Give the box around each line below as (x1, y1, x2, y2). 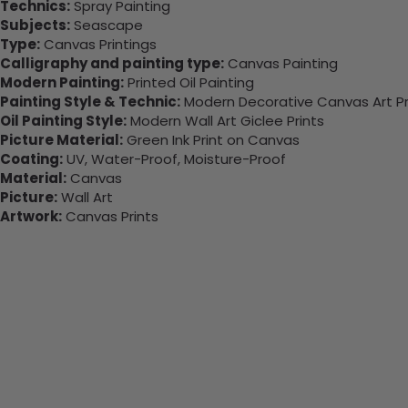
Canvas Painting (224, 54, 338, 74)
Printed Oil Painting (124, 73, 254, 93)
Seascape (70, 15, 143, 36)
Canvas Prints (62, 207, 158, 227)
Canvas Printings (40, 35, 157, 55)
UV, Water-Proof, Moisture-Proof (63, 149, 286, 169)
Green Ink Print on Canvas (123, 130, 300, 150)
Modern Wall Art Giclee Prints (127, 111, 324, 131)
